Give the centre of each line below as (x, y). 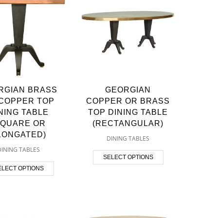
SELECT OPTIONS (128, 157)
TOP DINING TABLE (128, 112)
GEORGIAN (128, 90)
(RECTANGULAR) (128, 123)
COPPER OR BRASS (128, 101)
